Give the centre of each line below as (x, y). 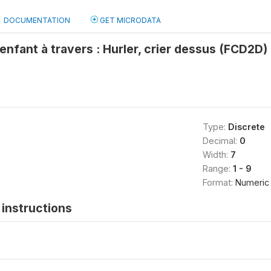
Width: (216, 155)
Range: (217, 168)
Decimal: (221, 141)
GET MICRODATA (129, 20)
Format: (219, 182)
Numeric (252, 182)
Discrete (246, 127)
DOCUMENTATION (37, 20)
